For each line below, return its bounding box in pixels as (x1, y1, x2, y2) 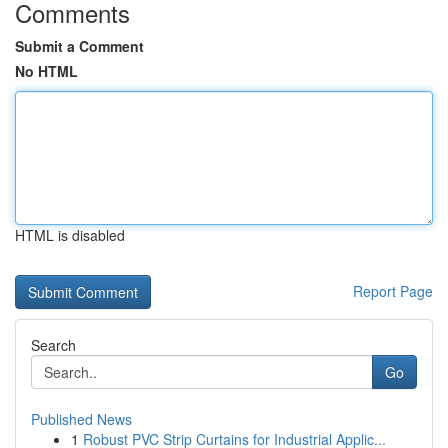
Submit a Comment (15, 36, 144, 56)
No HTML (15, 61, 78, 81)
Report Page (353, 281, 433, 301)
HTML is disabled (15, 225, 125, 245)
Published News (31, 409, 132, 429)
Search (31, 335, 76, 355)
